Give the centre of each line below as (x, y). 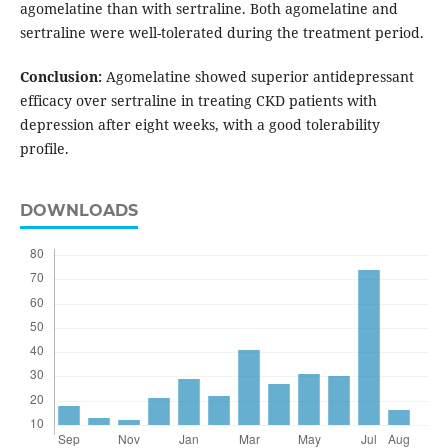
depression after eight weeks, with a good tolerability (199, 125)
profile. (44, 149)
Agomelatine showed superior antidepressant (257, 77)
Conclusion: (60, 77)
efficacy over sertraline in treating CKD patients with (198, 101)
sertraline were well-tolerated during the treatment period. (221, 33)
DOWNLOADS (78, 211)
